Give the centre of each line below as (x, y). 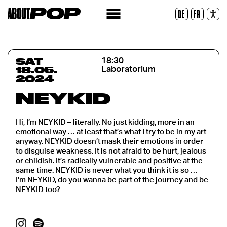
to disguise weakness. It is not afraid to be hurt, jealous (111, 151)
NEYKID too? (38, 190)
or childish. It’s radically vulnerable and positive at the (109, 161)
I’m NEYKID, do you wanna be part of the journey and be (112, 180)
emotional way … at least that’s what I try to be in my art (111, 132)
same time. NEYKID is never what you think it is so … (107, 170)
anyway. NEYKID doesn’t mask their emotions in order (109, 141)
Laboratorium (129, 69)
